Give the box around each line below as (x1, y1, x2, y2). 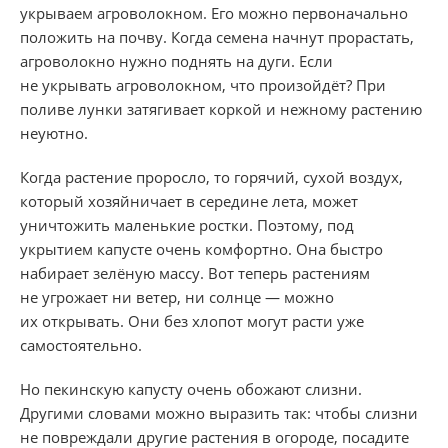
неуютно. (20, 122, 88, 143)
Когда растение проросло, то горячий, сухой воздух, (20, 166, 403, 187)
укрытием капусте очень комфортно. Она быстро (20, 238, 383, 259)
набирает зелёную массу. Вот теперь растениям (20, 262, 370, 283)
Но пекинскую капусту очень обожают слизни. (20, 378, 362, 399)
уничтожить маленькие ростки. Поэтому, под (20, 214, 354, 235)
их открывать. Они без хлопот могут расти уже (20, 310, 364, 331)
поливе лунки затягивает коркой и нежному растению (20, 98, 422, 119)
